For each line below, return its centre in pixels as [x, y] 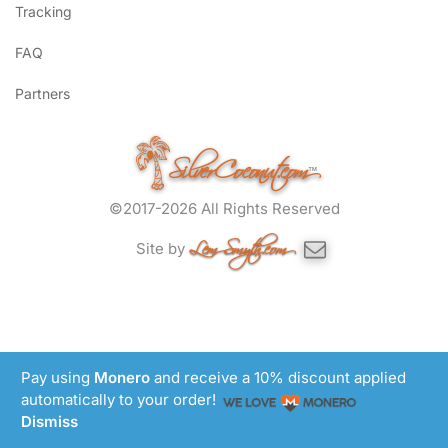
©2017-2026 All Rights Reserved [224, 209]
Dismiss [50, 421]
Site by [162, 249]
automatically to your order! [121, 399]
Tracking [43, 12]
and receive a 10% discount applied [278, 377]
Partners [42, 94]
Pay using [58, 377]
